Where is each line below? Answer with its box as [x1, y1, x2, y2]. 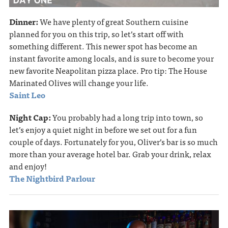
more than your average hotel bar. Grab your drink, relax [9, 147, 211, 160]
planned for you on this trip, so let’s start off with [9, 26, 184, 40]
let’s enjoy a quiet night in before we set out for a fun [9, 122, 197, 136]
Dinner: [9, 14, 40, 28]
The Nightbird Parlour [9, 171, 95, 185]
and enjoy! [9, 159, 47, 173]
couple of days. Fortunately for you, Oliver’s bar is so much [9, 134, 218, 148]
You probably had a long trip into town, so [52, 110, 203, 124]
